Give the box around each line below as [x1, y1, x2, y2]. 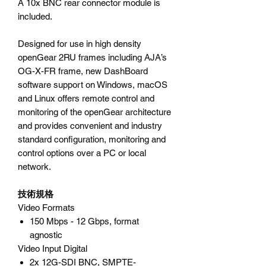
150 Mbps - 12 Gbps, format [30, 216, 139, 226]
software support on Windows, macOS [18, 79, 167, 90]
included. [18, 11, 52, 21]
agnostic [30, 229, 62, 240]
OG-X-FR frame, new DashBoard [18, 65, 148, 76]
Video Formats [18, 202, 75, 213]
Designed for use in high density [18, 38, 141, 49]
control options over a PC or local [18, 147, 146, 158]
